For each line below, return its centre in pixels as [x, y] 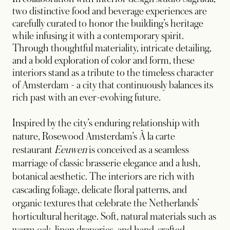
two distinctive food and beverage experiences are [110, 11]
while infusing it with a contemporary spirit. [98, 36]
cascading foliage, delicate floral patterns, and [100, 190]
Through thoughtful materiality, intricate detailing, [112, 48]
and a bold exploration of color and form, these [103, 60]
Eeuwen [71, 150]
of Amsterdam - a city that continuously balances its [113, 85]
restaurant [33, 150]
